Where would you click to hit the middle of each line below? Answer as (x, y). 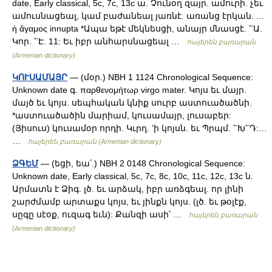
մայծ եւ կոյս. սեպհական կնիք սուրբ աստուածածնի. (132, 103)
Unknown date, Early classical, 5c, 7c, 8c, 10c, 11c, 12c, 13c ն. (133, 176)
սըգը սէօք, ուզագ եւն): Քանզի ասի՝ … (100, 214)
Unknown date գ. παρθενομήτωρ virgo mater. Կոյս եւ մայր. (129, 90)
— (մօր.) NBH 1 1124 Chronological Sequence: (160, 77)
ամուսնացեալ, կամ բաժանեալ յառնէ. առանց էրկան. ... (138, 16)
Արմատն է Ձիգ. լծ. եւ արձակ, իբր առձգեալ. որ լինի (128, 189)
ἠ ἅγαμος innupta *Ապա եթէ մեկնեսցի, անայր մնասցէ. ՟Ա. (137, 29)
